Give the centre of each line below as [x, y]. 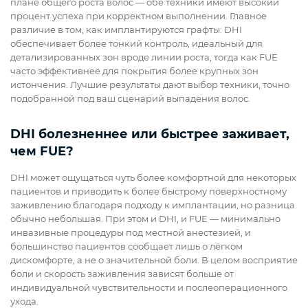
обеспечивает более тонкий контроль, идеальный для [136, 44]
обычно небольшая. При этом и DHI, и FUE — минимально [145, 219]
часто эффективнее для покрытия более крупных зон [134, 71]
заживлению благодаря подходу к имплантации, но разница [153, 205]
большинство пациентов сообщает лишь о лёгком [126, 246]
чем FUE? [42, 152]
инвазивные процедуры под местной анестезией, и [131, 233]
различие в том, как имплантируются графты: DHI [126, 30]
